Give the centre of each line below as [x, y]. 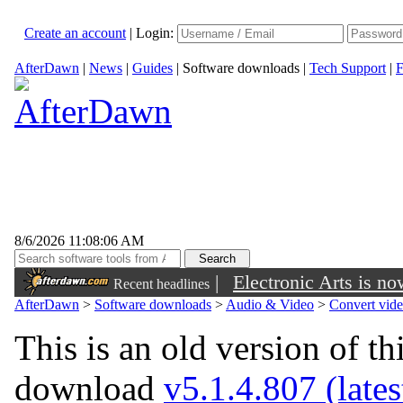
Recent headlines [161, 284]
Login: [157, 33]
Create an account [75, 33]
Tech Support [348, 68]
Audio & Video [270, 304]
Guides [152, 68]
